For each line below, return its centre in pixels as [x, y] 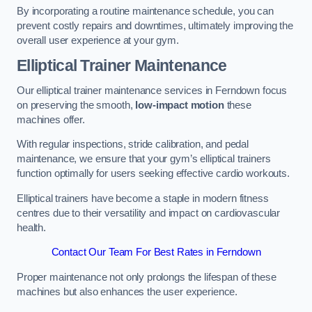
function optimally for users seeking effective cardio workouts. [153, 174]
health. [31, 227]
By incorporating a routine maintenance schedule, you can [145, 11]
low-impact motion [180, 105]
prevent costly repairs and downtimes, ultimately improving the [155, 25]
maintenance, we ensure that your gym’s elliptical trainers [144, 159]
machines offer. [51, 119]
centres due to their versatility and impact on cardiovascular [149, 213]
